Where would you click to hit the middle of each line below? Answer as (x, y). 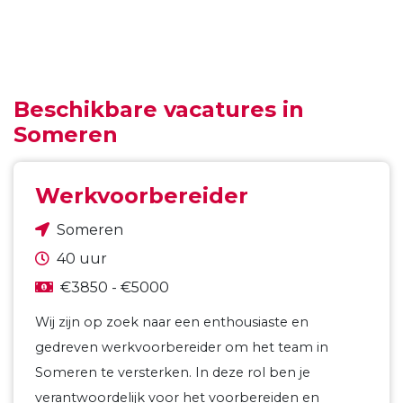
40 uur (82, 259)
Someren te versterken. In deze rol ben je (173, 372)
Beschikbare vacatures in (159, 109)
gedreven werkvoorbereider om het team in (182, 347)
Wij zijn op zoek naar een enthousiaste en (172, 322)
